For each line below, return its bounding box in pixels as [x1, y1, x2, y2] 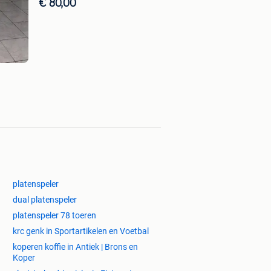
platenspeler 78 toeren [13, 210, 96, 220]
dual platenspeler [13, 194, 77, 204]
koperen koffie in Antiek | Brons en [13, 241, 138, 252]
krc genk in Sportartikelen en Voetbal [13, 226, 149, 236]
